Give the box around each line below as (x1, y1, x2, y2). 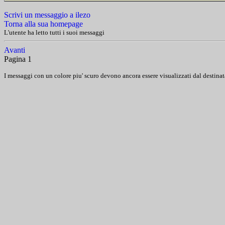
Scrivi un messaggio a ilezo (4, 11, 90, 19)
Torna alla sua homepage (4, 20, 83, 28)
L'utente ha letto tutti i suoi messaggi (4, 29, 104, 36)
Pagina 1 (4, 55, 32, 63)
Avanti (4, 46, 25, 54)
